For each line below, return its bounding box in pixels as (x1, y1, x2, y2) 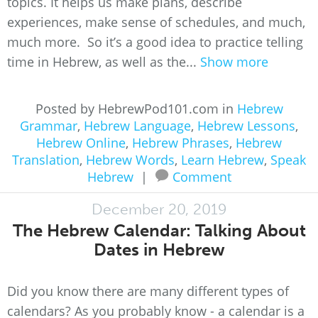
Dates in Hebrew (93, 239, 225, 260)
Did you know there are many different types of (7, 283, 289, 300)
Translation (12, 151, 79, 168)
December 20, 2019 (92, 200, 226, 218)
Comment (172, 168, 231, 185)
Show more (200, 53, 268, 70)
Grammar (20, 117, 77, 134)
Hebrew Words (86, 151, 175, 168)
